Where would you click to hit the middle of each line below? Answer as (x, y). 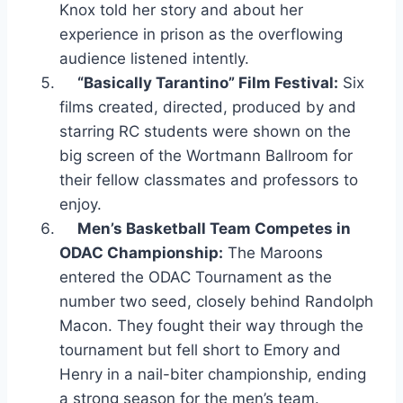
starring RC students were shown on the (205, 132)
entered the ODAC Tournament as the (196, 278)
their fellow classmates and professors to (209, 180)
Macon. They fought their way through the (211, 326)
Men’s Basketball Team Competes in (214, 229)
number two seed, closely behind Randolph (216, 302)
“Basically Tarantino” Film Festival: (208, 83)
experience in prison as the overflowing (201, 35)
